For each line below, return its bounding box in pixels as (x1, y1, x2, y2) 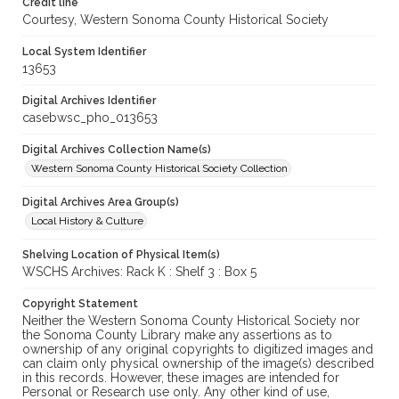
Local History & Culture (31, 215, 143, 228)
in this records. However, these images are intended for (22, 370, 339, 386)
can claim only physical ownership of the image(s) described (22, 356, 374, 371)
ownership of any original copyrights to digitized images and (22, 342, 373, 357)
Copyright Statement (22, 297, 138, 311)
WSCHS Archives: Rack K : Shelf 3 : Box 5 (22, 265, 256, 280)
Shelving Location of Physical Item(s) (22, 248, 220, 262)
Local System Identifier (22, 45, 146, 59)
